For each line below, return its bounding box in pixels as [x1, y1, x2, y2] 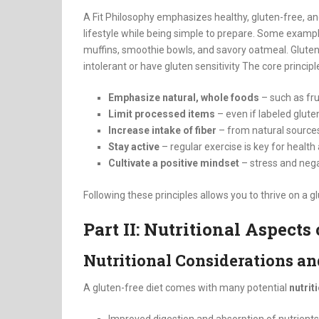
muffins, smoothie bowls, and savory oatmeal [83, 44, 286, 56]
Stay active [108, 141, 159, 153]
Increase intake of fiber [108, 125, 216, 137]
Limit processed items [108, 108, 215, 120]
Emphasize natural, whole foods [108, 92, 259, 104]
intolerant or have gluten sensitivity [83, 61, 240, 73]
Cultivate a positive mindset [108, 157, 239, 169]
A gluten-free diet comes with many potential [83, 282, 289, 294]
